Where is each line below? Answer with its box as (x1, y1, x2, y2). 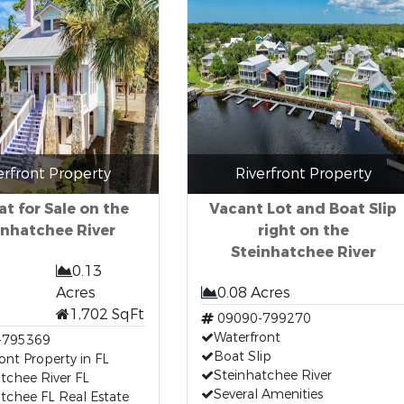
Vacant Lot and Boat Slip (209, 199, 397, 218)
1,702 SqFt (69, 305, 145, 324)
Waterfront (213, 329, 280, 346)
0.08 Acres (216, 283, 290, 302)
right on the (257, 221, 349, 240)
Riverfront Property (234, 164, 372, 183)
